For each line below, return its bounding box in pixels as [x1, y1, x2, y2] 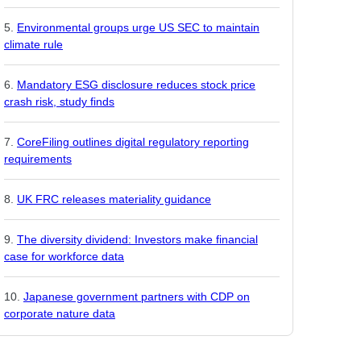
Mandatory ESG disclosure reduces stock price [17, 78, 255, 91]
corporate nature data [4, 307, 115, 320]
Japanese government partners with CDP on [23, 290, 250, 303]
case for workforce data [4, 250, 124, 263]
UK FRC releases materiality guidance [17, 193, 211, 205]
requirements [4, 152, 72, 165]
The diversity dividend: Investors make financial [17, 233, 258, 246]
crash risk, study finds [4, 95, 114, 108]
